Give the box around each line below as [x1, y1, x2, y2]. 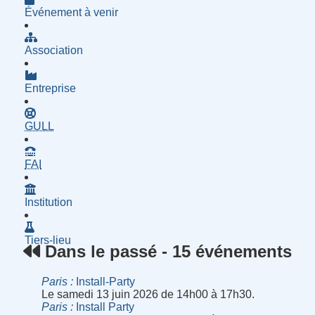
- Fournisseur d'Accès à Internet [41, 157, 199, 169]
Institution [25, 195, 73, 208]
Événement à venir [25, 6, 119, 18]
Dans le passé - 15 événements [40, 242, 292, 262]
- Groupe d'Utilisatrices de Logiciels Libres [53, 119, 264, 131]
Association [25, 44, 84, 56]
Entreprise [25, 82, 77, 94]
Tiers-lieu [25, 233, 72, 246]
